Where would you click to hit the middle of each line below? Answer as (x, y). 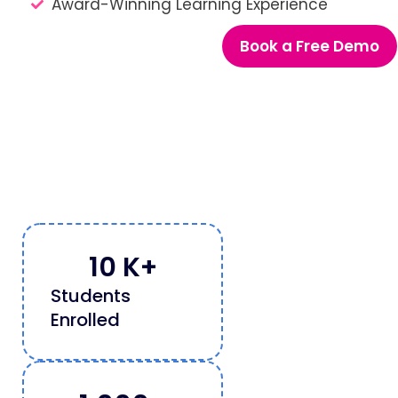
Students (91, 296)
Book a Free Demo (310, 46)
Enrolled (85, 320)
